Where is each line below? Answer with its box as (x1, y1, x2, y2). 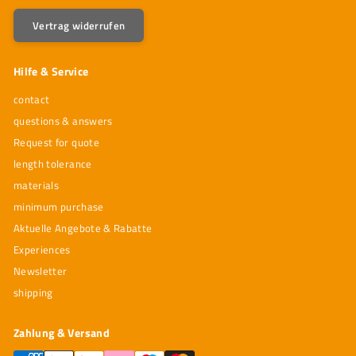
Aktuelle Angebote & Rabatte (14, 219, 153, 236)
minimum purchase (14, 198, 104, 215)
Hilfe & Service (14, 62, 89, 79)
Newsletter (14, 262, 68, 279)
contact (14, 91, 50, 107)
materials (14, 176, 60, 193)
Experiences (14, 241, 71, 257)
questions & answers (14, 112, 113, 129)
